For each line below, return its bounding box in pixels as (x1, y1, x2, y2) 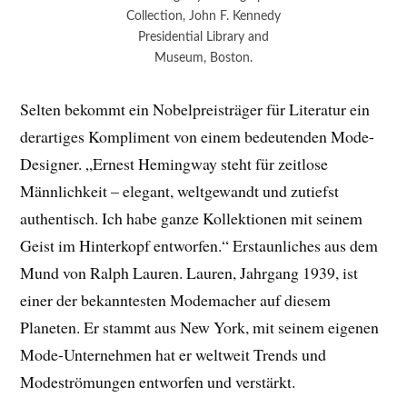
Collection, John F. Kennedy (126, 8, 281, 23)
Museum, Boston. (154, 50, 253, 65)
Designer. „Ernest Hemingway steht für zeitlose (20, 152, 329, 174)
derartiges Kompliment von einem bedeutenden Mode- (20, 124, 375, 147)
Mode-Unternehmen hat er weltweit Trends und (20, 342, 327, 365)
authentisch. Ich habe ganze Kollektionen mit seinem (20, 206, 363, 229)
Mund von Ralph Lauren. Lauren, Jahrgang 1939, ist (20, 261, 359, 283)
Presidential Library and (138, 29, 269, 44)
